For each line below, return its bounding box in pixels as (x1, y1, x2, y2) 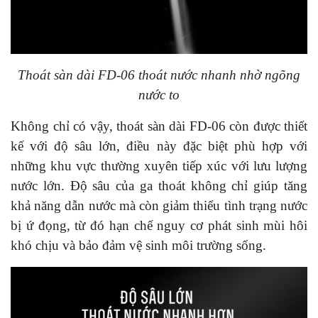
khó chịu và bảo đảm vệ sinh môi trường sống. (11, 237, 270, 253)
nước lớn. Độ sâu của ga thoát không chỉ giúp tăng (11, 177, 307, 193)
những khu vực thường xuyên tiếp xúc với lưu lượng (11, 158, 307, 173)
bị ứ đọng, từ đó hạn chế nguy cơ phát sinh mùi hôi (11, 217, 307, 233)
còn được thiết (229, 118, 307, 133)
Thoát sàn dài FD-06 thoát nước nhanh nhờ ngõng (18, 67, 300, 82)
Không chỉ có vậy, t (11, 118, 120, 133)
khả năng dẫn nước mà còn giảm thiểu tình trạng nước (11, 197, 307, 213)
